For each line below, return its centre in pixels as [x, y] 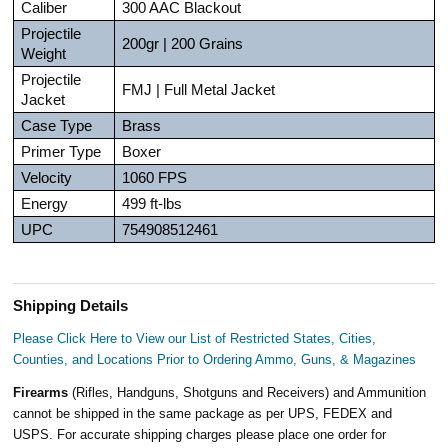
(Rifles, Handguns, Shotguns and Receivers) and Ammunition [249, 392]
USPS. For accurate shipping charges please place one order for [200, 434]
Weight [44, 53]
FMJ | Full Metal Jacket [199, 89]
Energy [45, 203]
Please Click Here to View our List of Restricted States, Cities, [195, 338]
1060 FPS [155, 177]
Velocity [47, 177]
